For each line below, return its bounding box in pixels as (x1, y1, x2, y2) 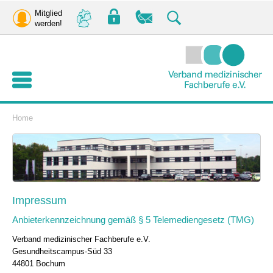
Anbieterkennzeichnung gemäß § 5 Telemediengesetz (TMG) (12, 214, 254, 225)
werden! (35, 19, 62, 28)
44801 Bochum (12, 259, 65, 269)
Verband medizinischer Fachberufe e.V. (12, 235, 151, 244)
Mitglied (35, 9, 62, 18)
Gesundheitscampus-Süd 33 (12, 247, 112, 257)
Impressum (12, 194, 66, 207)
